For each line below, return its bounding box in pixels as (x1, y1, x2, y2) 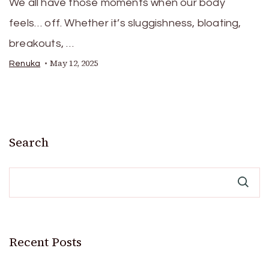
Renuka (9, 59, 41, 68)
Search (9, 134, 49, 151)
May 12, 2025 (50, 58, 98, 70)
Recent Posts (9, 234, 82, 251)
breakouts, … (9, 38, 74, 50)
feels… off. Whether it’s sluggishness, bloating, (9, 17, 241, 29)
